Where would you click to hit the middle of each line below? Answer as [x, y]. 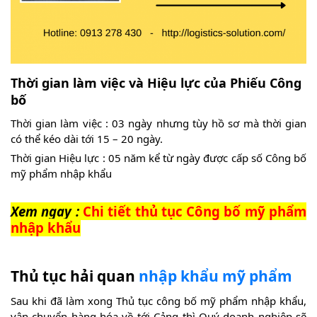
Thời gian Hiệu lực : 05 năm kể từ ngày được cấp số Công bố [158, 157]
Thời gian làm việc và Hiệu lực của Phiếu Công [156, 82]
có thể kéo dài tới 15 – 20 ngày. [87, 138]
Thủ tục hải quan [75, 276]
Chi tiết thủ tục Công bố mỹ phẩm [195, 211]
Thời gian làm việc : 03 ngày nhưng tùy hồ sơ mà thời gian [158, 123]
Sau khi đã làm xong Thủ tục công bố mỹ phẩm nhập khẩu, [158, 300]
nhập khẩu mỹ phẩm [215, 276]
